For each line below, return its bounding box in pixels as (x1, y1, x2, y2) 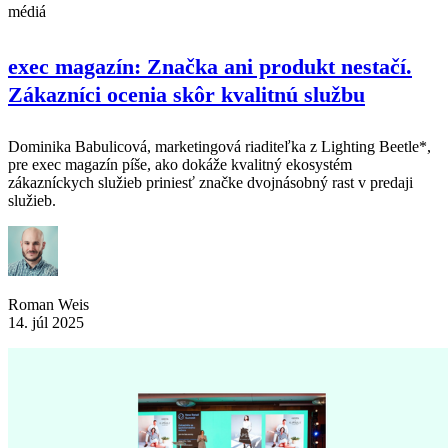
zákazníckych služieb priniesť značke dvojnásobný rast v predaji (8, 174, 413, 192)
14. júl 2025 (8, 314, 84, 332)
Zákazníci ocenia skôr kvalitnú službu (8, 82, 365, 108)
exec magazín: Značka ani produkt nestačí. (8, 54, 412, 80)
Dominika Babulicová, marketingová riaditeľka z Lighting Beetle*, (8, 138, 431, 156)
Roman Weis (8, 296, 89, 314)
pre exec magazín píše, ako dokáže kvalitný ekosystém (8, 156, 352, 174)
